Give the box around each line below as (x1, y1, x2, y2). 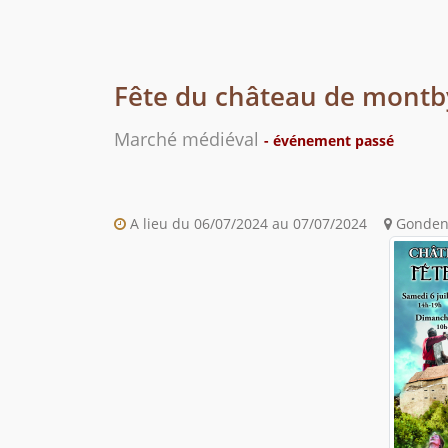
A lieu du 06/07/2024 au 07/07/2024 (126, 214, 367, 234)
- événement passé (264, 131, 394, 151)
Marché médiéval (114, 127, 264, 152)
